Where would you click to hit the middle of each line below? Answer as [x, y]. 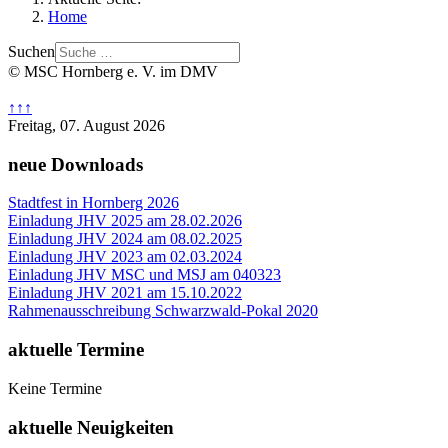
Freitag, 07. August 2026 [86, 125]
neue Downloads [75, 164]
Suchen [31, 51]
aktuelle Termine [76, 350]
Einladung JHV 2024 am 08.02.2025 [125, 239]
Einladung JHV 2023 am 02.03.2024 [125, 257]
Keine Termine [55, 388]
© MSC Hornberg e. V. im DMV [113, 71]
